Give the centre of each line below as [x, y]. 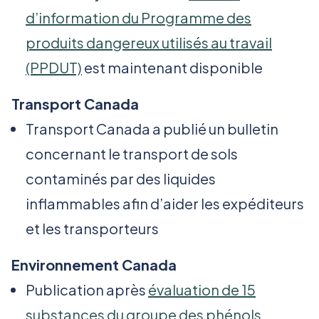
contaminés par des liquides [121, 179]
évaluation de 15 [202, 290]
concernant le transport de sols [132, 154]
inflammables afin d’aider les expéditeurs [165, 204]
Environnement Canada [94, 265]
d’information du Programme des [138, 18]
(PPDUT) [54, 68]
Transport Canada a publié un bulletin [152, 129]
